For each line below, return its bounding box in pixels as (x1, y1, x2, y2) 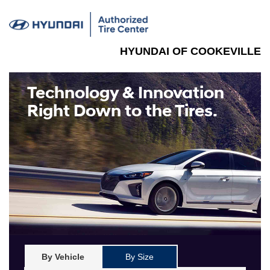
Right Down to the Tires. (27, 100, 218, 122)
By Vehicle (42, 251, 84, 262)
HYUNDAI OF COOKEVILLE (120, 45, 261, 57)
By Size (125, 251, 154, 262)
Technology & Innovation (27, 82, 224, 104)
